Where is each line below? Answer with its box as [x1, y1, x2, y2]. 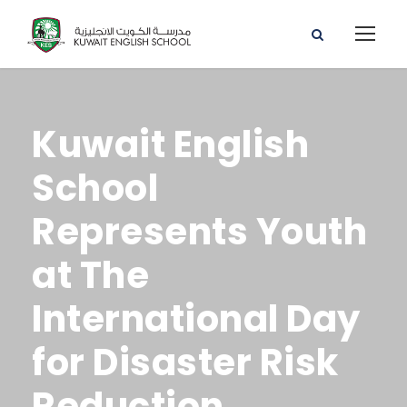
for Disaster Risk [32, 337, 339, 388]
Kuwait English [32, 119, 309, 170]
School [32, 163, 158, 213]
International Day [32, 293, 361, 344]
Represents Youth [32, 206, 367, 257]
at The [32, 250, 149, 301]
